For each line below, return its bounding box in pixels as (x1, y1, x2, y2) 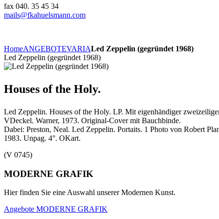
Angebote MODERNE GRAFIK (4, 205, 108, 214)
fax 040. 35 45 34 (4, 2, 59, 10)
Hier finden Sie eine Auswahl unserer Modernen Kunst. (4, 188, 175, 197)
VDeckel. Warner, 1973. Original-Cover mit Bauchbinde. (4, 116, 181, 125)
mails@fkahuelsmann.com (4, 11, 86, 19)
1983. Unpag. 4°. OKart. (4, 134, 81, 142)
